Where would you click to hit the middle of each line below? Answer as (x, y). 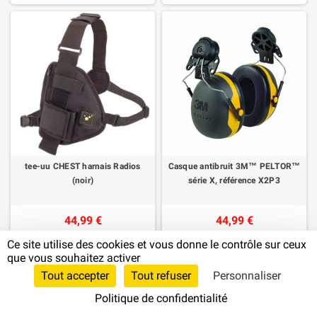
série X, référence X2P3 (234, 180)
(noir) (83, 180)
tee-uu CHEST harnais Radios (83, 166)
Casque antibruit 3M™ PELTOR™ (234, 166)
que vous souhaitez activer (74, 258)
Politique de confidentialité (161, 298)
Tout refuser (161, 276)
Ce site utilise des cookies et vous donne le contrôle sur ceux (157, 244)
